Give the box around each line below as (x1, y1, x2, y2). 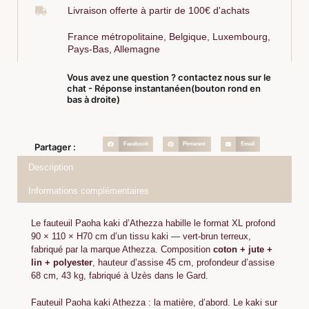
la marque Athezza (81, 243, 155, 255)
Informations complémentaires (28, 186, 149, 197)
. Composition (155, 243, 213, 255)
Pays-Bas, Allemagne (67, 43, 160, 55)
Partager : (34, 141, 76, 153)
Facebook (123, 141, 148, 148)
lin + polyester (31, 257, 92, 268)
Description (28, 162, 73, 173)
